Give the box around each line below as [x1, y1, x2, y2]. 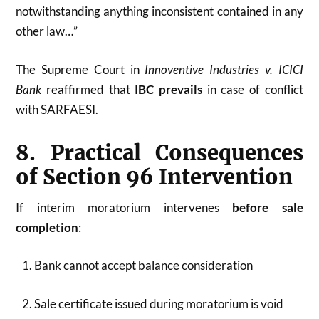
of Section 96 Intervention [16, 164, 293, 190]
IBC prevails [135, 81, 203, 97]
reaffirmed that [41, 81, 135, 97]
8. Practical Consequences [16, 140, 303, 166]
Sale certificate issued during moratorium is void [33, 296, 283, 311]
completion [16, 219, 79, 235]
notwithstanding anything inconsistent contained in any [16, 4, 303, 19]
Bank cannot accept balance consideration [33, 258, 253, 273]
